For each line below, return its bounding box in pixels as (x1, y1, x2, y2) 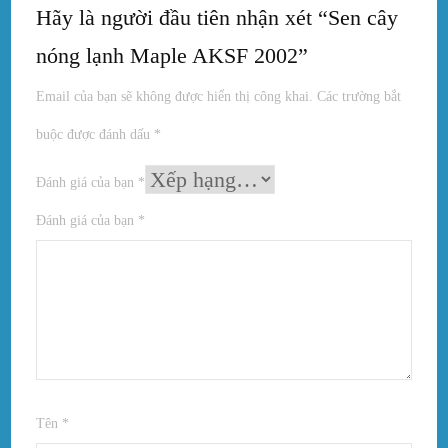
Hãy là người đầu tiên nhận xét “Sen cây (36, 4, 399, 30)
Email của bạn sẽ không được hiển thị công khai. (36, 88, 314, 104)
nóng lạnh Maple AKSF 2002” (36, 42, 309, 68)
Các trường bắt (317, 88, 402, 104)
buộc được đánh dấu (36, 126, 155, 142)
